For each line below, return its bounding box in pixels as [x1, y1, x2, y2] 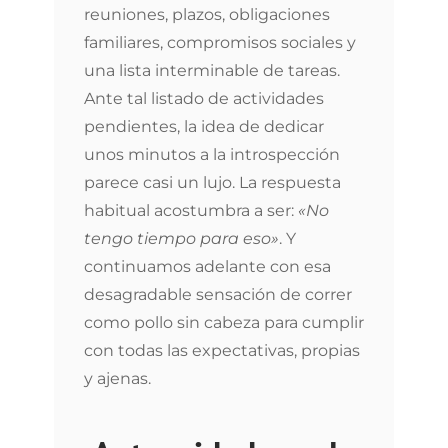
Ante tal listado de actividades [84, 89, 324, 108]
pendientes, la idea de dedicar [84, 117, 324, 136]
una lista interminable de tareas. [84, 61, 340, 80]
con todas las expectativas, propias [84, 341, 360, 360]
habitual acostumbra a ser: [84, 201, 298, 220]
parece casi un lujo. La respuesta [84, 173, 341, 192]
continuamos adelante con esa [84, 257, 331, 276]
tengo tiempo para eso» [84, 229, 279, 248]
